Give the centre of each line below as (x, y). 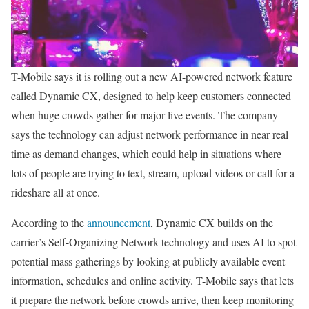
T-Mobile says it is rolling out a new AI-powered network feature (152, 76)
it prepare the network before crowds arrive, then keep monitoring (152, 300)
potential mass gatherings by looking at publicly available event (148, 261)
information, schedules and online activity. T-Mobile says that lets (152, 280)
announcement (119, 222)
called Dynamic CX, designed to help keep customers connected (151, 96)
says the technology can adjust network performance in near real (150, 134)
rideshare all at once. (56, 192)
